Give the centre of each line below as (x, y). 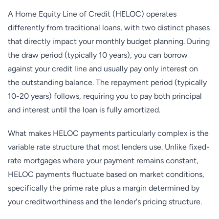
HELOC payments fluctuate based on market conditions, (106, 174)
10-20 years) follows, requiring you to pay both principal (105, 96)
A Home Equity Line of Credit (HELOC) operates (92, 14)
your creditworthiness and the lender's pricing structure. (105, 202)
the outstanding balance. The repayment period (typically (107, 82)
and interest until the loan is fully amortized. (84, 110)
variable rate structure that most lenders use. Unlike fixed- (109, 147)
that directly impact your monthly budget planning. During (109, 41)
